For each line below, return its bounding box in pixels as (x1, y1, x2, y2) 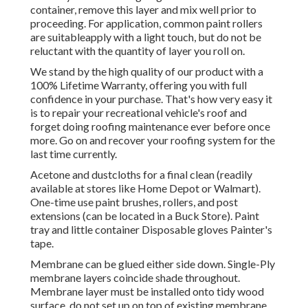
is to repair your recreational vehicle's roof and (30, 106, 247, 120)
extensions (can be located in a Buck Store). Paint (30, 209, 259, 223)
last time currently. (30, 147, 117, 161)
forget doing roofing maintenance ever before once (30, 120, 270, 133)
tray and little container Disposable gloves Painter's (30, 223, 272, 236)
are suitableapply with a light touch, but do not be (30, 30, 261, 44)
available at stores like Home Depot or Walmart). (30, 181, 261, 195)
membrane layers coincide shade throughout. (30, 271, 240, 285)
